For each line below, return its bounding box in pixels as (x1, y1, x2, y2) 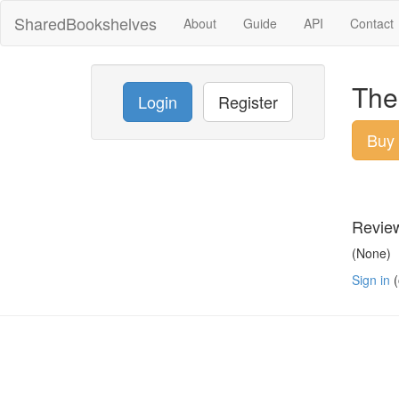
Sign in (351, 271, 390, 289)
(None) (351, 244, 391, 262)
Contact (350, 14, 394, 32)
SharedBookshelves (14, 12, 157, 35)
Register (217, 90, 278, 113)
